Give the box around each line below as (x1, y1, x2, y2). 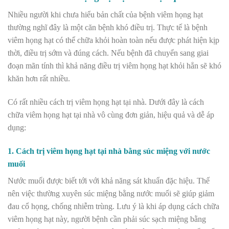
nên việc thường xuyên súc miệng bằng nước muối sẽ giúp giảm (8, 189, 214, 198)
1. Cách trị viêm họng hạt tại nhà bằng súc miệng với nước (8, 146, 210, 155)
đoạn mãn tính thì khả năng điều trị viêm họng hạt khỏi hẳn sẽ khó (8, 61, 221, 70)
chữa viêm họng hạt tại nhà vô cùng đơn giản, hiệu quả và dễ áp (8, 110, 214, 119)
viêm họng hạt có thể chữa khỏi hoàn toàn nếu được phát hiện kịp (8, 35, 219, 44)
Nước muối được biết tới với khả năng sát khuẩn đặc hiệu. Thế (8, 176, 210, 185)
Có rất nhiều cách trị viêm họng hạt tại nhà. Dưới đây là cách (8, 97, 204, 106)
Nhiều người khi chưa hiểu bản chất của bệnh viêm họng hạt (8, 10, 203, 19)
